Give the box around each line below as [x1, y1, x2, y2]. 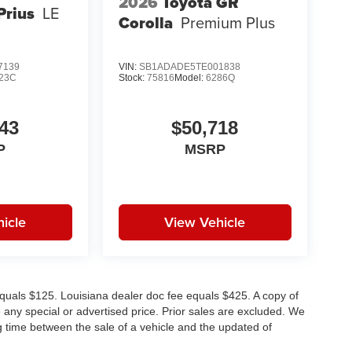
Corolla [118, 11, 173, 35]
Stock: [118, 71, 147, 83]
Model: [174, 71, 206, 83]
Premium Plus [180, 11, 275, 35]
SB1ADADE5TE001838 [138, 60, 240, 72]
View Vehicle [164, 211, 246, 232]
